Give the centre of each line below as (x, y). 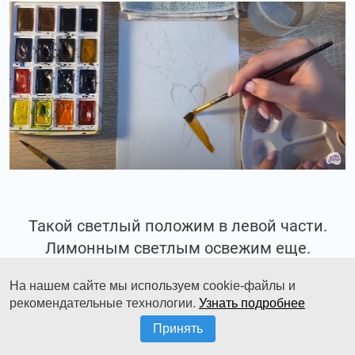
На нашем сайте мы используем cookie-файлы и (153, 286)
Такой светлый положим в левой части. (177, 225)
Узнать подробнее (252, 303)
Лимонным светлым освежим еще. (177, 248)
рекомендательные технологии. (104, 303)
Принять (177, 328)
